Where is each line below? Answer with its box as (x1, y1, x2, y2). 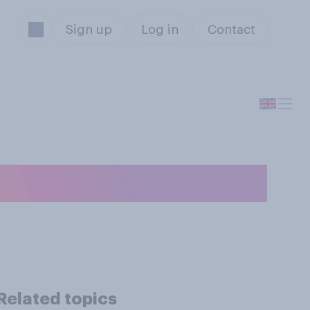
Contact (207, 24, 255, 36)
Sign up (65, 24, 112, 36)
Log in (140, 24, 179, 36)
